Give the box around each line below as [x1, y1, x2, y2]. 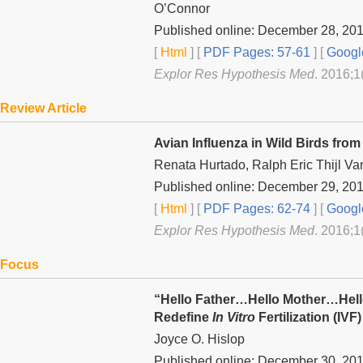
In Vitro [212, 310, 255, 324]
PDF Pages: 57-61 [200, 45, 310, 59]
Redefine [154, 310, 212, 324]
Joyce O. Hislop [154, 331, 245, 346]
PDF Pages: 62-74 [200, 201, 310, 216]
